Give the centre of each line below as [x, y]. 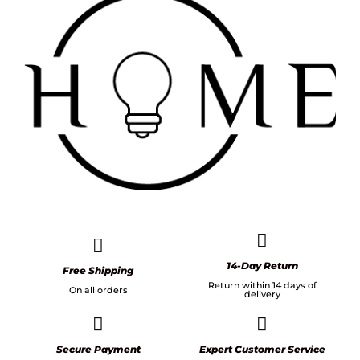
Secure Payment [98, 350]
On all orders [98, 290]
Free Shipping [98, 270]
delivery [262, 295]
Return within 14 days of [262, 286]
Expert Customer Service [262, 350]
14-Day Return [262, 266]
